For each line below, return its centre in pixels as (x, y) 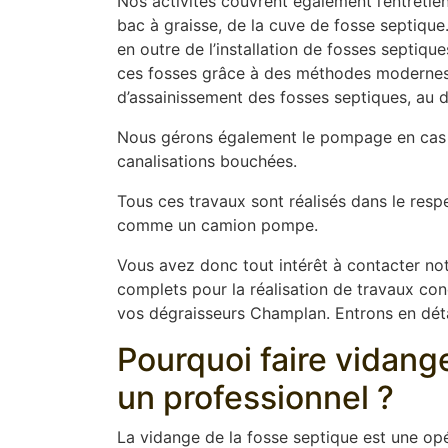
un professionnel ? (255, 397)
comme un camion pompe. (217, 224)
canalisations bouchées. (207, 160)
